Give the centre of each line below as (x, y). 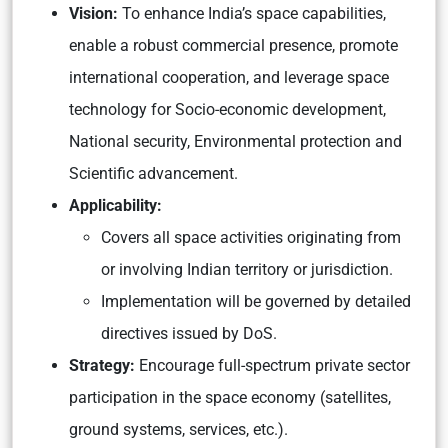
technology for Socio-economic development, (227, 109)
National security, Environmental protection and (235, 141)
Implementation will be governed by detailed (256, 301)
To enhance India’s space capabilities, (254, 13)
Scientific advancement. (153, 173)
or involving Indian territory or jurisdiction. (247, 269)
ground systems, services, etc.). (178, 429)
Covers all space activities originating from (251, 237)
